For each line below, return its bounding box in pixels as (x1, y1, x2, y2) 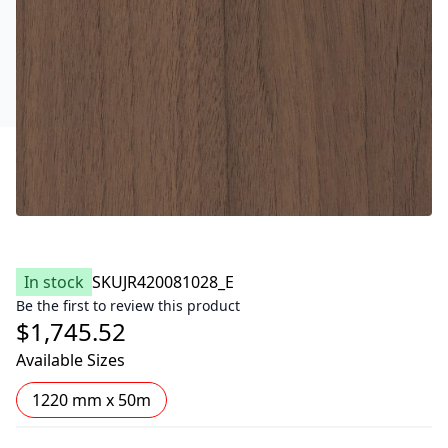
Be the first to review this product (16, 296, 240, 315)
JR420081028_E (123, 271, 234, 293)
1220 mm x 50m (32, 389, 151, 411)
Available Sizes (16, 349, 125, 371)
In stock (24, 271, 84, 293)
